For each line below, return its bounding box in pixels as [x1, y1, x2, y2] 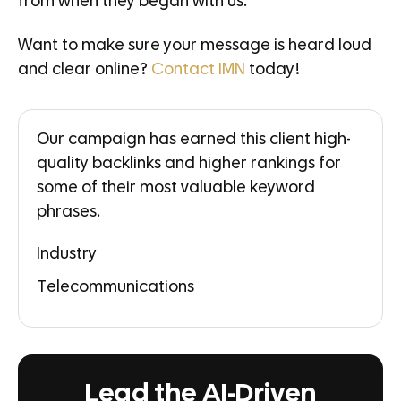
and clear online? [18, 62, 151, 79]
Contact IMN [151, 62, 245, 79]
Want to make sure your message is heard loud [18, 38, 371, 55]
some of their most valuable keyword [37, 180, 315, 197]
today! [245, 62, 300, 79]
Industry [37, 246, 97, 263]
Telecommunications [37, 279, 194, 296]
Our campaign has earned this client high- [37, 132, 351, 149]
